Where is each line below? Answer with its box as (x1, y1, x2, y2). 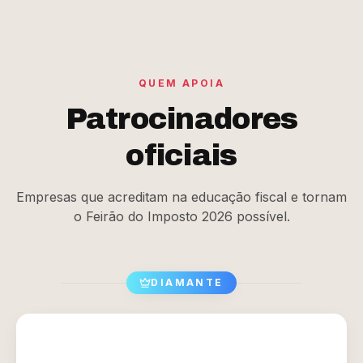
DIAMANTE (151, 276, 224, 288)
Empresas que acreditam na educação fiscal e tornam (16, 189, 347, 205)
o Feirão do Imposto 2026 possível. (73, 208, 290, 224)
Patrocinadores (65, 103, 298, 135)
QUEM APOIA (139, 77, 224, 89)
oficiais (126, 139, 237, 172)
